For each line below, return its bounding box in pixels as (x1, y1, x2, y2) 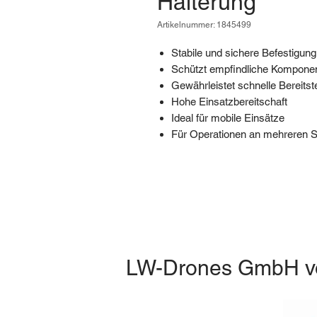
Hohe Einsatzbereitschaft (171, 95, 287, 108)
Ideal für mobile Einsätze (171, 111, 284, 124)
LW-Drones (125, 255, 238, 280)
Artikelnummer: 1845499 (157, 19, 251, 30)
